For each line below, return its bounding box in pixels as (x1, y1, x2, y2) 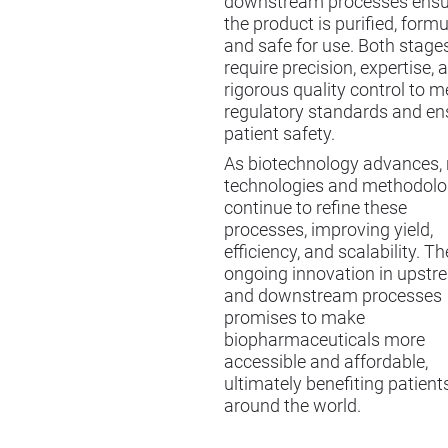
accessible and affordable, (224, 352, 428, 373)
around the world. (224, 396, 361, 417)
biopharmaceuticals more (224, 330, 425, 351)
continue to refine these (224, 198, 407, 219)
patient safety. (224, 123, 335, 144)
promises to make (224, 308, 365, 329)
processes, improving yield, (224, 220, 433, 241)
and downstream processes (224, 286, 442, 307)
